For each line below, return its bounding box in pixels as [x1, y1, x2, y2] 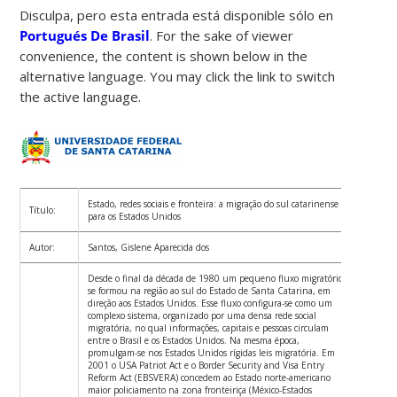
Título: [29, 203, 57, 216]
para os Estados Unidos [88, 209, 182, 222]
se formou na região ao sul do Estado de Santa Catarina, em [88, 284, 331, 297]
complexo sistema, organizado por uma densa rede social [88, 308, 317, 322]
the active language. [19, 87, 142, 105]
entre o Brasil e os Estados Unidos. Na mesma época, [88, 333, 300, 346]
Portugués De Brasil [19, 26, 151, 44]
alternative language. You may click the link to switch [19, 66, 336, 85]
